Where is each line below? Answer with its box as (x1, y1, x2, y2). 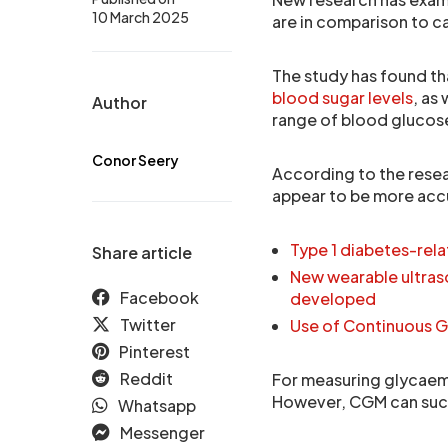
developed (290, 288, 376, 309)
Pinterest (119, 341, 190, 362)
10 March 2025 (92, 8, 189, 26)
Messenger (120, 422, 205, 443)
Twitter (120, 314, 176, 335)
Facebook (120, 287, 199, 308)
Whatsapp (118, 395, 196, 416)
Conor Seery (92, 151, 179, 169)
